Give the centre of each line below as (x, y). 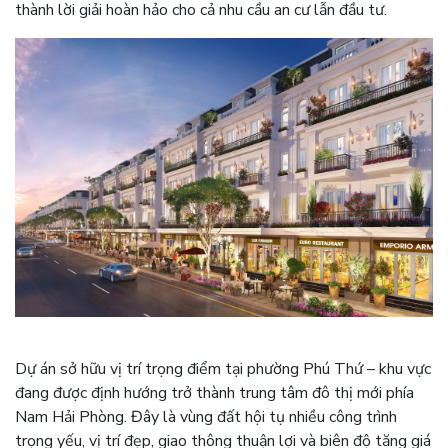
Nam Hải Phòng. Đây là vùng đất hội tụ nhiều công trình (206, 417)
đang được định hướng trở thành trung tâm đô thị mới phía (214, 393)
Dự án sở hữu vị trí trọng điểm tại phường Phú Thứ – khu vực (223, 369)
